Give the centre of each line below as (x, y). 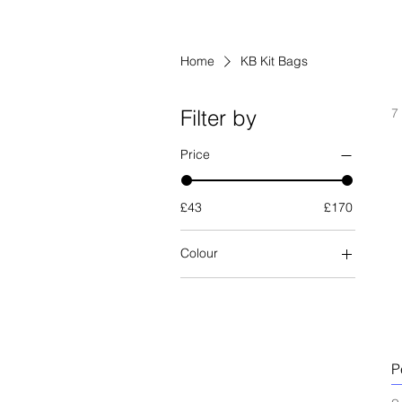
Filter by (218, 118)
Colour (199, 253)
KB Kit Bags (274, 61)
